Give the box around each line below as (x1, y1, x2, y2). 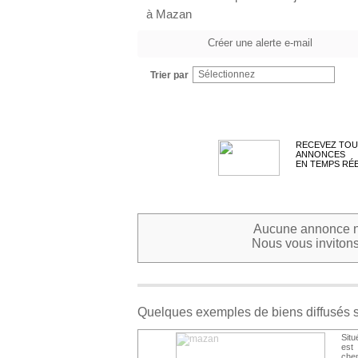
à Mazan (146, 7, 192, 21)
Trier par (150, 70, 189, 81)
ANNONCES (296, 149, 345, 159)
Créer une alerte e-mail (208, 37, 312, 49)
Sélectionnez (198, 69, 255, 80)
